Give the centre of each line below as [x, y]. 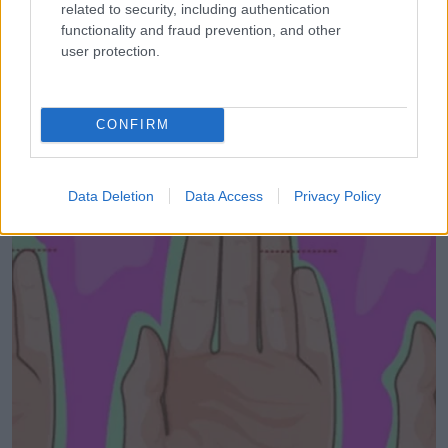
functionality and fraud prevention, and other [201, 29]
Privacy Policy [337, 195]
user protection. [110, 50]
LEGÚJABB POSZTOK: [112, 106]
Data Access [223, 195]
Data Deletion [110, 195]
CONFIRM [132, 124]
